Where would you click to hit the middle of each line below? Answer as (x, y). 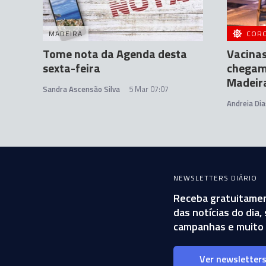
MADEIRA (66, 34)
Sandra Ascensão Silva (81, 89)
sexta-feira (72, 68)
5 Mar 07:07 (149, 89)
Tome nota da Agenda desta (115, 54)
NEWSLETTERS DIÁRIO (215, 178)
